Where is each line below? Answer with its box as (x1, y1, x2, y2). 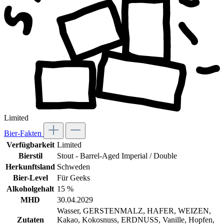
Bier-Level (12, 173, 48, 182)
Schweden (57, 162, 90, 171)
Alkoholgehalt (6, 184, 54, 193)
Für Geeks (57, 173, 90, 182)
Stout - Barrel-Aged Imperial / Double (57, 151, 177, 160)
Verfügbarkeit (6, 140, 54, 149)
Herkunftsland (5, 162, 55, 171)
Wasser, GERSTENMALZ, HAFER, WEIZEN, (57, 206, 211, 215)
